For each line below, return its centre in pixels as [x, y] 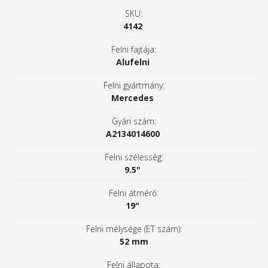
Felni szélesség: [134, 157]
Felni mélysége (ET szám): [134, 229]
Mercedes [133, 98]
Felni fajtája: [134, 50]
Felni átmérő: [134, 193]
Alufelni [133, 62]
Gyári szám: [134, 121]
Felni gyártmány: [134, 86]
